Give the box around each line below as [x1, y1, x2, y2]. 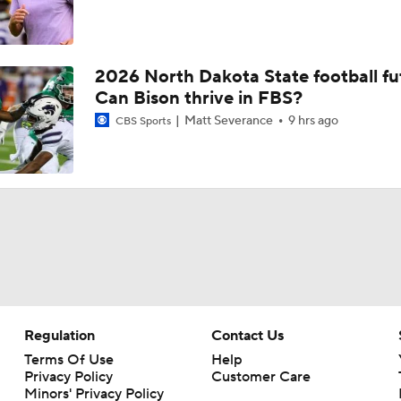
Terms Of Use [23, 351, 114, 369]
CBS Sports [112, 115, 174, 128]
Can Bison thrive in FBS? [94, 87, 303, 110]
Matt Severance [181, 113, 276, 129]
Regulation [23, 327, 95, 345]
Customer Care [210, 368, 311, 386]
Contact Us [210, 327, 284, 345]
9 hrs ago [287, 113, 338, 129]
